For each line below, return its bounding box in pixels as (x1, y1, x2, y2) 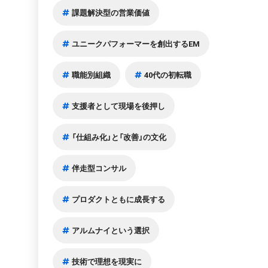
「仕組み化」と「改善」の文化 (72, 131, 167, 143)
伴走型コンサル (72, 162, 127, 174)
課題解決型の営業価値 (72, 7, 150, 19)
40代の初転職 (144, 69, 192, 81)
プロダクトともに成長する (72, 193, 166, 205)
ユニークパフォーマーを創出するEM (72, 38, 200, 50)
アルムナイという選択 (72, 224, 150, 236)
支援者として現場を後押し (72, 100, 166, 112)
